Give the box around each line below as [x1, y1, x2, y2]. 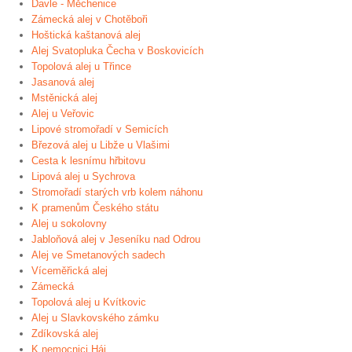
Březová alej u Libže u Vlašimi [31, 139, 170, 151]
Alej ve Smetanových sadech [31, 249, 165, 261]
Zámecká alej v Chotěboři [31, 13, 148, 25]
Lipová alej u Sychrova [31, 170, 135, 182]
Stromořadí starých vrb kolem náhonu [31, 186, 203, 198]
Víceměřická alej [31, 265, 108, 277]
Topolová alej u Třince [31, 60, 131, 72]
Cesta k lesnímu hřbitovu [31, 155, 145, 167]
